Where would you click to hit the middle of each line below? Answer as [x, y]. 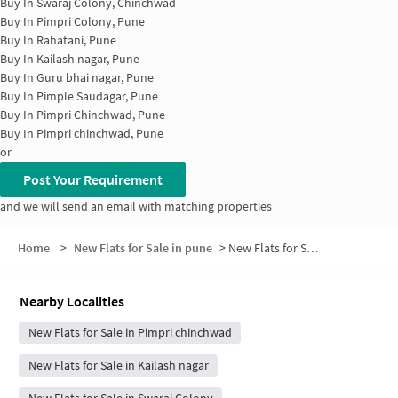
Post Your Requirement [93, 179]
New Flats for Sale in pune [143, 247]
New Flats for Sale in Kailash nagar [118, 365]
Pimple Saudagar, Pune [97, 96]
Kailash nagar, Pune [88, 59]
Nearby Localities [72, 301]
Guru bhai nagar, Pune [95, 77]
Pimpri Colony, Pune [91, 21]
